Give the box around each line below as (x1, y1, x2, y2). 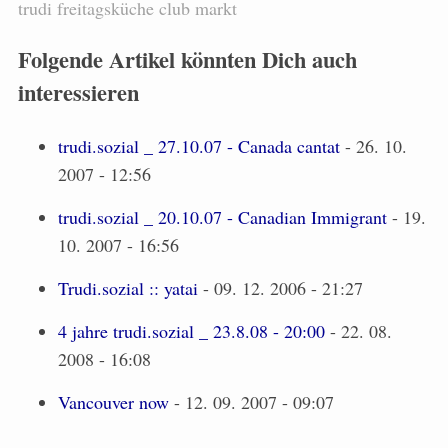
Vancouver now (58, 389, 169, 414)
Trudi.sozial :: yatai (58, 275, 198, 300)
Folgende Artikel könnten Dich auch (18, 43, 357, 77)
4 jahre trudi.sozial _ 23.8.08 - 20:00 (58, 318, 325, 343)
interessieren (18, 76, 139, 110)
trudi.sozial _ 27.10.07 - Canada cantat (58, 133, 340, 158)
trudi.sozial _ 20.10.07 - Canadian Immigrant (58, 204, 387, 229)
